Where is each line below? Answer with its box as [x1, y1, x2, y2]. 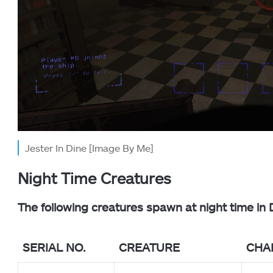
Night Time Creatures [18, 169, 171, 188]
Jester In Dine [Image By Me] [25, 142, 154, 154]
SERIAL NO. [23, 239, 85, 254]
